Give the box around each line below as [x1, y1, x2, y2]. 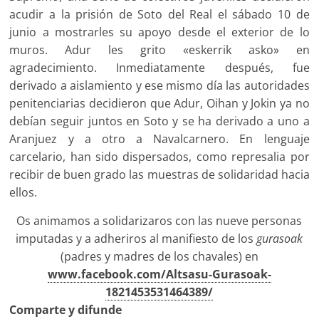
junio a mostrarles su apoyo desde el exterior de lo [9, 24, 310, 41]
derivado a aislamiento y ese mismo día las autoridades [9, 78, 310, 94]
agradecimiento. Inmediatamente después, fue [9, 60, 310, 76]
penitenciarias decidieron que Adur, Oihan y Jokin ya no [9, 95, 310, 112]
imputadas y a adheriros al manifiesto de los [16, 231, 257, 247]
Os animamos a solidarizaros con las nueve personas [16, 213, 303, 229]
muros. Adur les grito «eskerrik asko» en [9, 42, 310, 58]
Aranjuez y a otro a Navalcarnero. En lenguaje [9, 131, 310, 147]
